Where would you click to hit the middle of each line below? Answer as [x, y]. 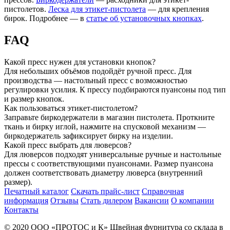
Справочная [163, 191]
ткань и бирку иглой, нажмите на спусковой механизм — [105, 126]
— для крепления [177, 9]
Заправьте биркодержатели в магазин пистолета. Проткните [109, 117]
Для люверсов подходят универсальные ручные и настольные [113, 154]
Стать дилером [107, 200]
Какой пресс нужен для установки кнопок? [80, 62]
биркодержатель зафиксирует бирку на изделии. [89, 136]
